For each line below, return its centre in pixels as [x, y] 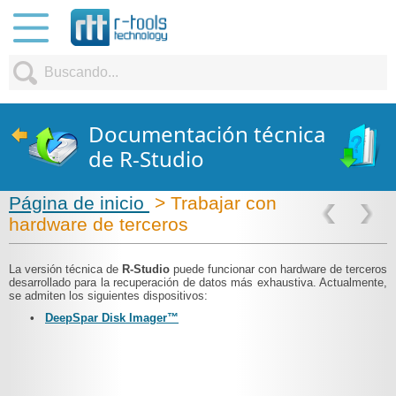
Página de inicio [79, 203]
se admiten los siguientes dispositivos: [108, 296]
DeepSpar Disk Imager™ [112, 318]
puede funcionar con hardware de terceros [280, 269]
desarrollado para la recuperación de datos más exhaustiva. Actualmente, [198, 282]
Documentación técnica [207, 134]
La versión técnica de [65, 269]
